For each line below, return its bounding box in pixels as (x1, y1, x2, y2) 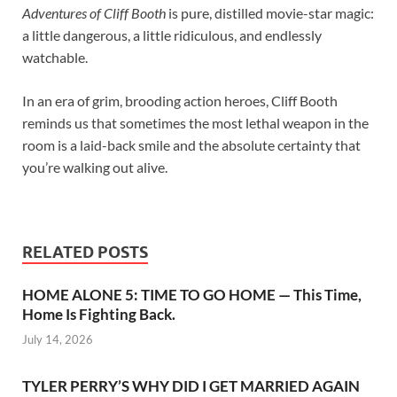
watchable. (22, 48, 88, 66)
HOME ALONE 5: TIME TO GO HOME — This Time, (22, 284, 362, 304)
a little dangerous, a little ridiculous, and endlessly (22, 26, 322, 43)
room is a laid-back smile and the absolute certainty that (22, 136, 361, 153)
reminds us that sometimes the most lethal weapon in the (22, 113, 369, 131)
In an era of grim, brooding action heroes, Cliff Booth (22, 91, 338, 109)
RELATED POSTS (22, 242, 148, 261)
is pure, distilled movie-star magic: (166, 4, 374, 21)
